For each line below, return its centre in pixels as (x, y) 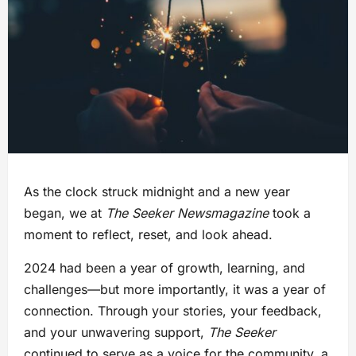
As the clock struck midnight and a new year (157, 191)
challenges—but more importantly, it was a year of (175, 289)
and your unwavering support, (116, 332)
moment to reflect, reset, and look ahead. (148, 234)
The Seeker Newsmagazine (187, 213)
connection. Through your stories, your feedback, (173, 310)
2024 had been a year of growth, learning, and (164, 267)
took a (290, 213)
